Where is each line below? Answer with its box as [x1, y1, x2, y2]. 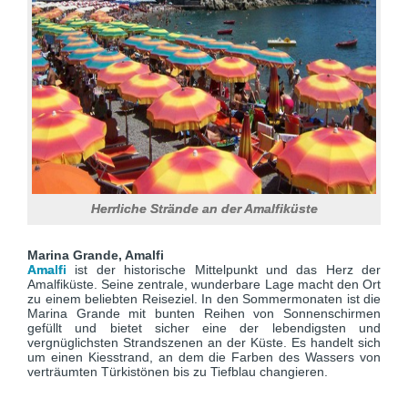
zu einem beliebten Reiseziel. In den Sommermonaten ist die [27, 291, 381, 306]
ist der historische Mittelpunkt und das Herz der [75, 262, 381, 277]
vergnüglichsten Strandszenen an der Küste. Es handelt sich [27, 335, 381, 350]
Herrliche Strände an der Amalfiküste [90, 201, 318, 216]
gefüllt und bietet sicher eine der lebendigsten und [27, 321, 381, 335]
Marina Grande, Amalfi [27, 248, 171, 262]
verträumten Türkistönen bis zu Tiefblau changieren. [27, 364, 328, 379]
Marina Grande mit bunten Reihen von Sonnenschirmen [27, 306, 381, 321]
